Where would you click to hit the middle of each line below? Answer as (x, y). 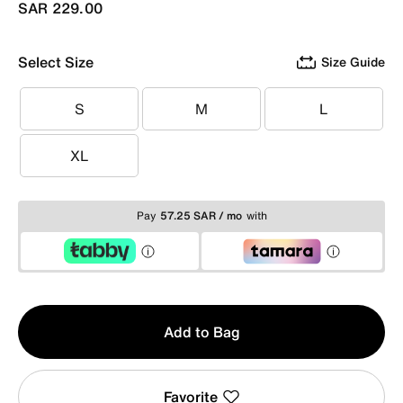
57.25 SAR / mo (201, 216)
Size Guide (353, 61)
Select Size (56, 62)
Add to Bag (201, 331)
